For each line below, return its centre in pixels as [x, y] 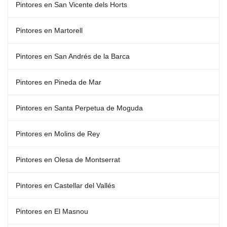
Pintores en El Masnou [52, 211]
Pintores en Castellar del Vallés [65, 185]
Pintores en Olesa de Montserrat [68, 160]
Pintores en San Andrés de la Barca [73, 56]
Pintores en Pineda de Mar [59, 82]
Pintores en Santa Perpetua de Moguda [79, 108]
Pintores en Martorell [49, 30]
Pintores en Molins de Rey [58, 134]
